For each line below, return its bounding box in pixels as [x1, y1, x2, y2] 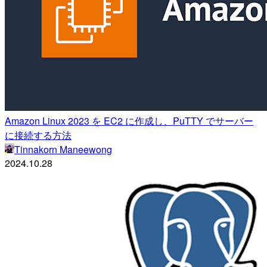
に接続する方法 [5, 128, 72, 142]
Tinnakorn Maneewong [14, 142, 112, 157]
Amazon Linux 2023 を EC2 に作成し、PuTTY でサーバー [5, 114, 253, 128]
